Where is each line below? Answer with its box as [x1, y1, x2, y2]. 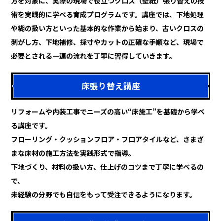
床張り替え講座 [81, 80, 140, 92]
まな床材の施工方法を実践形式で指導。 [11, 148, 136, 158]
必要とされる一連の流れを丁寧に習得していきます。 [11, 51, 177, 61]
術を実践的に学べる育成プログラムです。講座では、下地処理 [11, 9, 204, 20]
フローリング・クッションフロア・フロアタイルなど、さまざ [11, 134, 204, 145]
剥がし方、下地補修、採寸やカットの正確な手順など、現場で [11, 37, 204, 47]
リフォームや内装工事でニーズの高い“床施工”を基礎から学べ [11, 107, 205, 117]
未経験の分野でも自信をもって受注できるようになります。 [11, 189, 197, 200]
